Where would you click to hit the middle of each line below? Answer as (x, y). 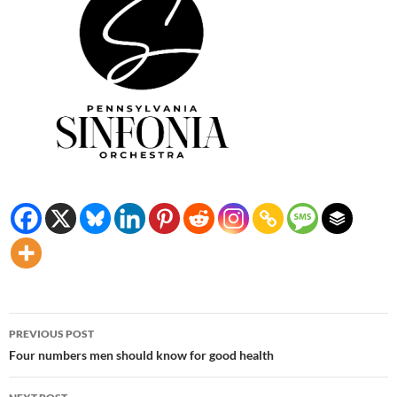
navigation (63, 358)
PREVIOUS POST (51, 334)
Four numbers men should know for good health (141, 355)
